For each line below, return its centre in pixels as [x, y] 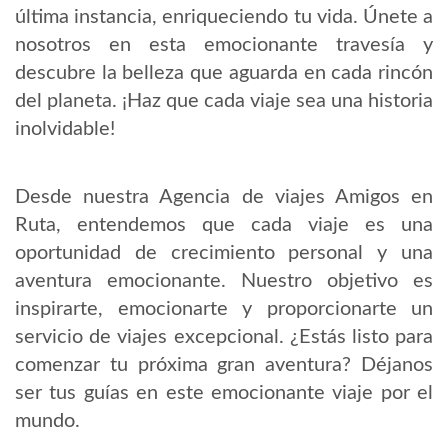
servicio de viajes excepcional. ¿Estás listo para [224, 337]
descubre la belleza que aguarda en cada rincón [224, 73]
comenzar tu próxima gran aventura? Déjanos [224, 365]
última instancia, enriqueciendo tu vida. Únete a [224, 17]
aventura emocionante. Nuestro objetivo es [224, 281]
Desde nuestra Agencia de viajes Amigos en [224, 197]
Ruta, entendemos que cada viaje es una [224, 225]
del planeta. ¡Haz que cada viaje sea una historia [224, 101]
